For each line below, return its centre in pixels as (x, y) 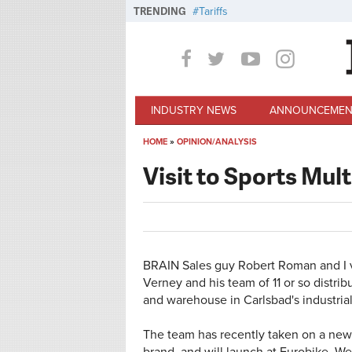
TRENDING (160, 11)
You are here (192, 159)
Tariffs (213, 11)
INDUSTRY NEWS (194, 110)
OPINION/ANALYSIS (217, 142)
